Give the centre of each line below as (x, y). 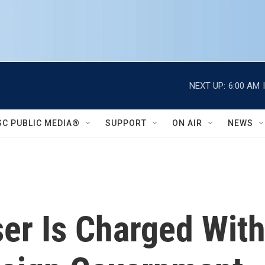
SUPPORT (126, 123)
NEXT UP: (207, 85)
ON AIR (187, 123)
